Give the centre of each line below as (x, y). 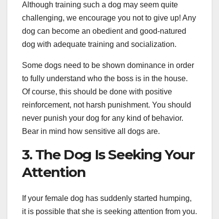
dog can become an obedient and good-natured (104, 31)
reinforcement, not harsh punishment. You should (107, 105)
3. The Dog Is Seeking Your (108, 154)
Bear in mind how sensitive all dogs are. (91, 131)
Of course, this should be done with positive (97, 91)
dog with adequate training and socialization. (99, 44)
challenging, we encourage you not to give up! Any (109, 18)
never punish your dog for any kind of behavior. (103, 118)
